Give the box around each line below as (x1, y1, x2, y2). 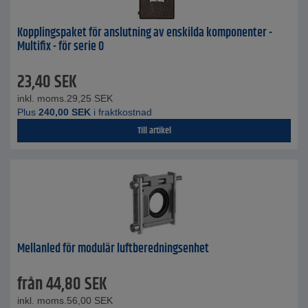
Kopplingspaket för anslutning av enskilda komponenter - (17, 23, 272, 43)
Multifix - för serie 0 (17, 37, 104, 56)
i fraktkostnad (91, 107, 152, 118)
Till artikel (137, 123, 171, 138)
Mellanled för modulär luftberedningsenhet (17, 239, 209, 258)
